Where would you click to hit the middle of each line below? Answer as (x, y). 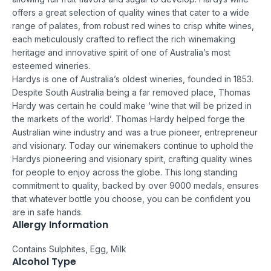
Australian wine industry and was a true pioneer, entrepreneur (135, 132)
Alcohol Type (44, 261)
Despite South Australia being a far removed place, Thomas (131, 92)
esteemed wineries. (51, 65)
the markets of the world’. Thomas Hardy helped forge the (129, 119)
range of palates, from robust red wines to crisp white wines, (133, 25)
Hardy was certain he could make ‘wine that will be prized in (132, 105)
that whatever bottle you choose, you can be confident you (131, 198)
